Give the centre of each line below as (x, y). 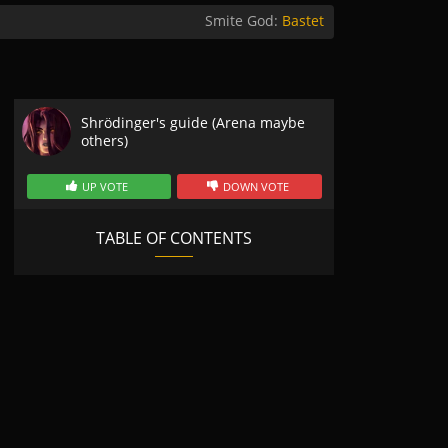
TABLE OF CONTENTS (174, 238)
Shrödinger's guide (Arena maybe (193, 122)
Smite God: (243, 20)
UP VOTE (105, 186)
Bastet (303, 20)
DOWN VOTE (255, 186)
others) (104, 140)
